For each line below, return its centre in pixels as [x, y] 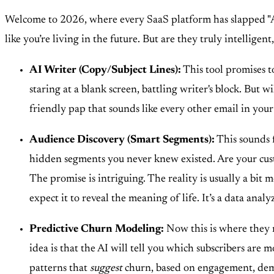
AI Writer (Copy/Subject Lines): [105, 71]
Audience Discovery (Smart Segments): [122, 140]
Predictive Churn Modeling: [97, 230]
